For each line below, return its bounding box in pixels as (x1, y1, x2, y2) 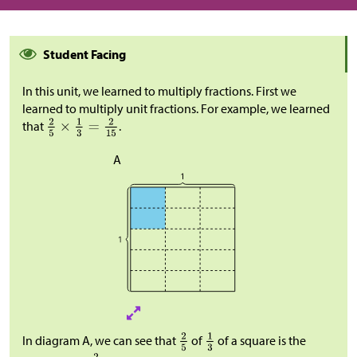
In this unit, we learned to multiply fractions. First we (22, 83, 296, 100)
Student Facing (43, 46, 126, 63)
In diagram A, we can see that (22, 332, 178, 349)
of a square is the (214, 332, 306, 349)
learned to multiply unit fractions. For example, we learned (22, 100, 330, 117)
